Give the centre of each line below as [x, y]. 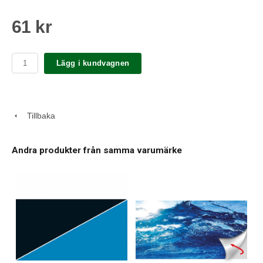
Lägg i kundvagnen [93, 63]
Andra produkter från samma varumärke [97, 150]
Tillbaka [38, 115]
